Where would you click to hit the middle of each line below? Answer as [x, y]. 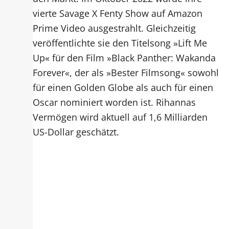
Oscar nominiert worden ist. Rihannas [114, 102]
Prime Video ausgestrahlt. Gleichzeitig [114, 28]
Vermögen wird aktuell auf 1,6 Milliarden [120, 117]
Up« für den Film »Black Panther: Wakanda [124, 57]
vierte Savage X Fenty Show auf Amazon [118, 13]
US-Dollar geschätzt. [76, 131]
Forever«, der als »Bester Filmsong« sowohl [126, 72]
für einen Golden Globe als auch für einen [123, 87]
